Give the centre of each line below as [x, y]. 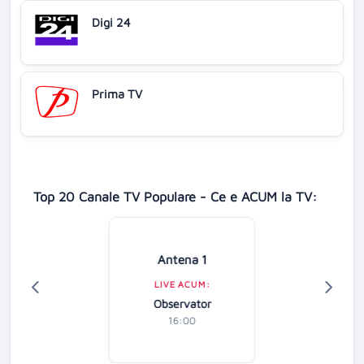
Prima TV [117, 94]
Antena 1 [182, 260]
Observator [182, 304]
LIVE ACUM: [182, 285]
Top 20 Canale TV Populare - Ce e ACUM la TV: [175, 197]
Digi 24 [111, 23]
